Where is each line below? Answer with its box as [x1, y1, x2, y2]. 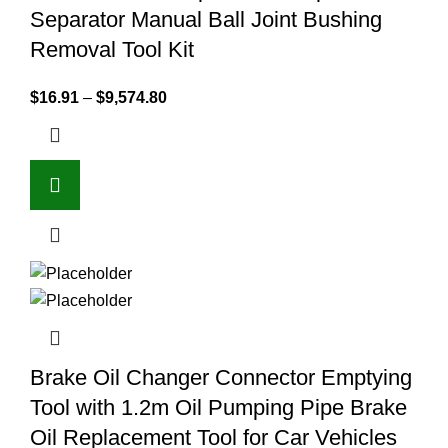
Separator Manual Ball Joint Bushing [30, 7, 382, 33]
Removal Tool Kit [30, 37, 194, 63]
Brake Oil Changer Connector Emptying [30, 364, 412, 390]
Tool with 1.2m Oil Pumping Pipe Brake [30, 394, 407, 420]
